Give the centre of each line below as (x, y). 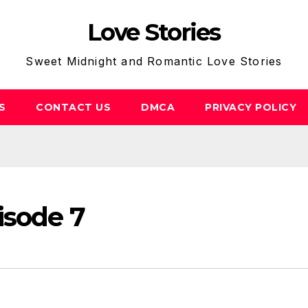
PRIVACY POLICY (251, 107)
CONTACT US (73, 107)
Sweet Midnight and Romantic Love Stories (154, 61)
